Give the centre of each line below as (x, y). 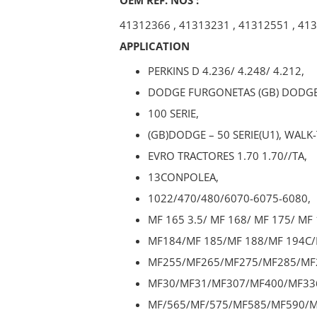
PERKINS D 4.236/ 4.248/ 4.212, (226, 70)
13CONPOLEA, (183, 177)
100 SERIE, (173, 113)
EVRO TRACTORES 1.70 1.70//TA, (227, 155)
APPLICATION (155, 46)
